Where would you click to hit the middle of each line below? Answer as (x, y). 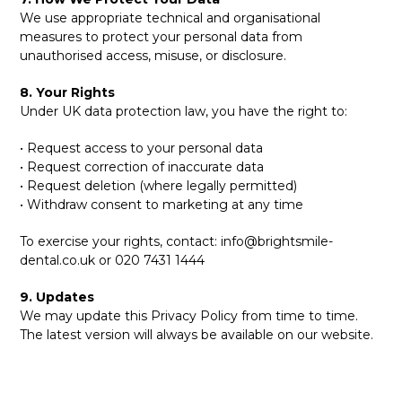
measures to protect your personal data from (162, 37)
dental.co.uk (58, 260)
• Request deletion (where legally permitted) (159, 186)
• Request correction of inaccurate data (142, 167)
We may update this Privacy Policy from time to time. (189, 316)
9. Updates (57, 297)
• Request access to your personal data (142, 148)
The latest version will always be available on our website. (197, 335)
